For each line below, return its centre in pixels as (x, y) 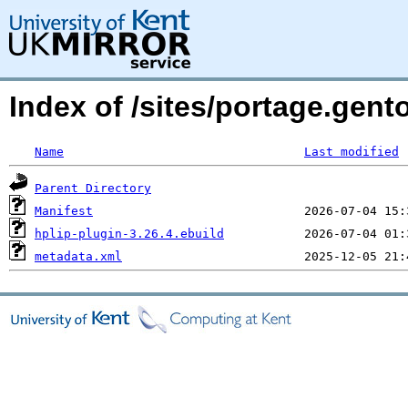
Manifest (64, 211)
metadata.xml (78, 256)
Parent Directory (93, 188)
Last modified (352, 152)
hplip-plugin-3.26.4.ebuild (129, 234)
